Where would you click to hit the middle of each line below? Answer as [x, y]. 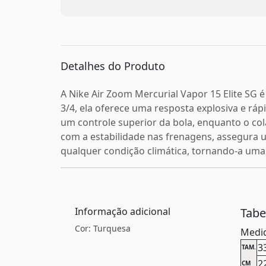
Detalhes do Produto [113, 66]
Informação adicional [123, 211]
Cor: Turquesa [103, 228]
